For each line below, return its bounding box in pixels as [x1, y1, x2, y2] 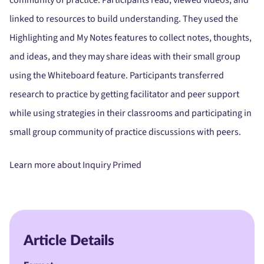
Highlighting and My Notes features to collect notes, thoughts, [9, 31, 252, 45]
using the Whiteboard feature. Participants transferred [9, 69, 224, 82]
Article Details [24, 234, 114, 249]
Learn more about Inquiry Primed [9, 159, 141, 172]
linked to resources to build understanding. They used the [9, 12, 238, 26]
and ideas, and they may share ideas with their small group [9, 50, 240, 64]
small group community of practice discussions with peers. [9, 126, 241, 139]
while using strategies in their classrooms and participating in [9, 107, 252, 120]
